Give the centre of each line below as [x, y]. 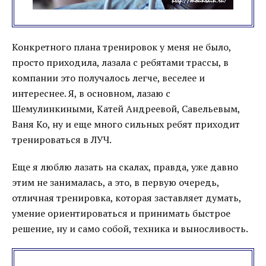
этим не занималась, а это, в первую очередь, [115, 182]
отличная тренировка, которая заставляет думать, [126, 198]
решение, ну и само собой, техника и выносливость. [130, 229]
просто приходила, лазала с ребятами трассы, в [120, 62]
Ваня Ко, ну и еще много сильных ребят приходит [126, 124]
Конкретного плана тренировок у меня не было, [121, 47]
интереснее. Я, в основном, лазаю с [91, 93]
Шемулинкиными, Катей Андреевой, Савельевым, [126, 109]
